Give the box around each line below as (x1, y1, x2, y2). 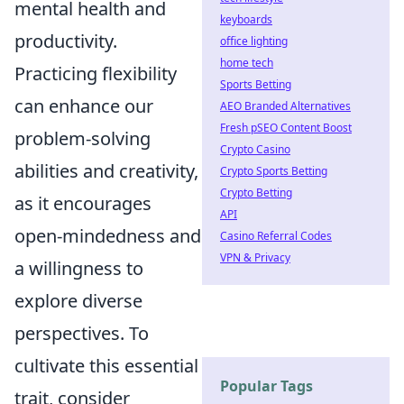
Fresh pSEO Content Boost (220, 120, 352, 135)
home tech (220, 55, 273, 70)
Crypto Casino (220, 142, 290, 157)
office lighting (220, 33, 288, 49)
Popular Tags (220, 376, 313, 396)
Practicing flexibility (14, 61, 177, 86)
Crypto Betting (220, 185, 292, 200)
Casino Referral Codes (220, 228, 332, 243)
